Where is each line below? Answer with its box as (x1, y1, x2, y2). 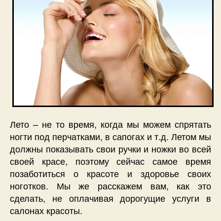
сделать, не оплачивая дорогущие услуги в (10, 191, 211, 205)
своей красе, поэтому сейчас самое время (10, 154, 211, 168)
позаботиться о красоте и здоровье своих (10, 167, 211, 180)
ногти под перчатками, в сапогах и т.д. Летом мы (10, 130, 211, 143)
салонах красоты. (10, 204, 82, 217)
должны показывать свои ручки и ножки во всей (10, 142, 211, 155)
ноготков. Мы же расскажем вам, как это (10, 179, 211, 192)
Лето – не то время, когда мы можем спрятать (10, 117, 211, 131)
